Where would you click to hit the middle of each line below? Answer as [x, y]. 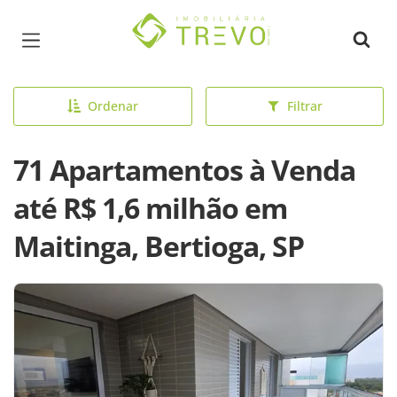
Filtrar [304, 106]
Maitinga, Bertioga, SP [159, 246]
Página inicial [176, 26]
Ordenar [113, 106]
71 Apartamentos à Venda [184, 170]
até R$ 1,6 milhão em [150, 208]
